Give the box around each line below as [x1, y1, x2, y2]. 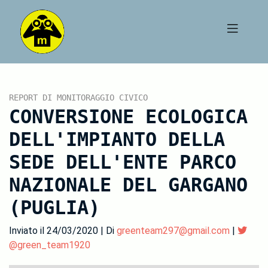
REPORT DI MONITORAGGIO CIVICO [9, 93, 148, 102]
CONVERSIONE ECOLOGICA [9, 105, 248, 128]
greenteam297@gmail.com [117, 225, 230, 236]
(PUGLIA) [9, 196, 100, 219]
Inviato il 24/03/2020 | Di [9, 225, 117, 236]
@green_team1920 [9, 239, 90, 251]
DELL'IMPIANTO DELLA [9, 128, 225, 151]
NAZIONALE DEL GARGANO [9, 173, 248, 196]
